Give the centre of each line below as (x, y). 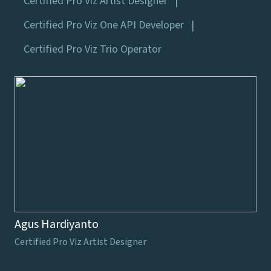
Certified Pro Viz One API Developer (104, 25)
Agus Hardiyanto (57, 224)
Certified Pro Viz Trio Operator (93, 49)
